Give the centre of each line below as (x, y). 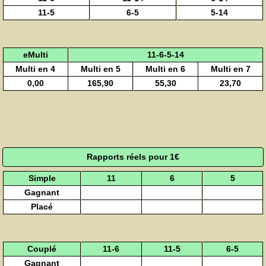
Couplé (42, 249)
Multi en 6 (166, 69)
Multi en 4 (36, 69)
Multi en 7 (230, 69)
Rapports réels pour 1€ (133, 156)
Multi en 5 (100, 69)
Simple (42, 178)
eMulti (35, 54)
